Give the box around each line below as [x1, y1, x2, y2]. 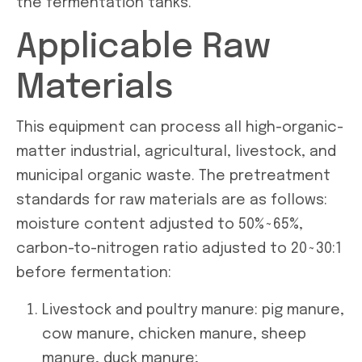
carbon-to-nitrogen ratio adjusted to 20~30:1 [16, 241, 342, 256]
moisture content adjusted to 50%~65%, [16, 217, 303, 232]
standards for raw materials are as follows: [16, 192, 327, 208]
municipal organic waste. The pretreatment [16, 168, 330, 183]
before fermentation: [16, 265, 171, 280]
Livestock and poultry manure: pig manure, [42, 302, 344, 318]
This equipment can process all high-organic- [16, 120, 343, 135]
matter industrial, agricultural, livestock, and [16, 144, 336, 159]
